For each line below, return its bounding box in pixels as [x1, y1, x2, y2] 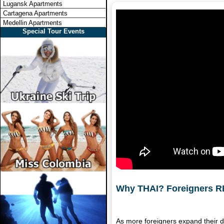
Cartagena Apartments [3, 9, 67, 17]
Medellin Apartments [3, 19, 62, 26]
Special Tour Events [22, 27, 84, 35]
